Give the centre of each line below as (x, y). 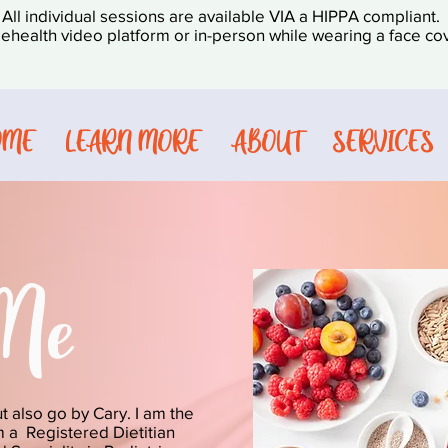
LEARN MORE (133, 141)
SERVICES (384, 141)
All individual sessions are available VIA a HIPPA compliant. (221, 15)
